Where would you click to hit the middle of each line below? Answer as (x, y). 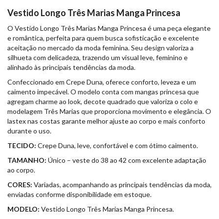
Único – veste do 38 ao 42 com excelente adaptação (126, 160)
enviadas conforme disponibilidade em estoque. (79, 194)
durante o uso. (29, 131)
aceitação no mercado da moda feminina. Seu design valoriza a (100, 47)
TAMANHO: (27, 160)
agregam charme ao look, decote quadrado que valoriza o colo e (103, 101)
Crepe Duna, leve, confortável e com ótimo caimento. (117, 145)
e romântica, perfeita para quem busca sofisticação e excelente (103, 38)
